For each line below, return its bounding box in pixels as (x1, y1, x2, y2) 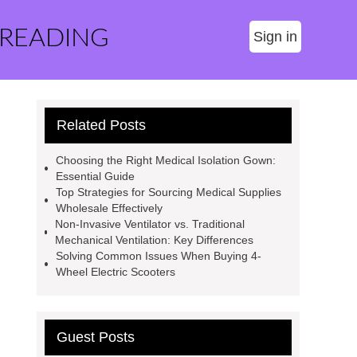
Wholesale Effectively (55, 202, 163, 214)
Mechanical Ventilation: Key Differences (55, 233, 254, 246)
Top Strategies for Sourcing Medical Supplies (55, 186, 281, 198)
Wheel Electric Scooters (55, 265, 175, 278)
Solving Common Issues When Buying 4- (55, 249, 261, 262)
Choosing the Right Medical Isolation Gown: (55, 154, 276, 167)
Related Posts (57, 117, 146, 133)
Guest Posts (57, 329, 135, 345)
